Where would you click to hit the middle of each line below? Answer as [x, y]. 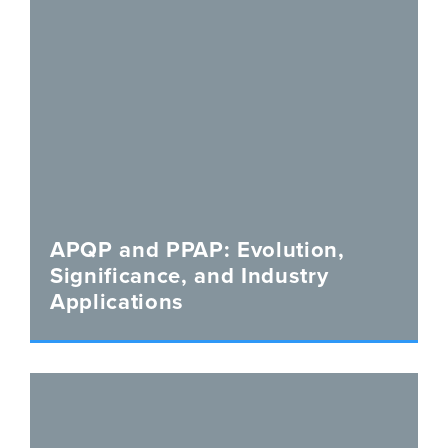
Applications [117, 301]
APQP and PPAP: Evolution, [197, 249]
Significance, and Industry [189, 275]
